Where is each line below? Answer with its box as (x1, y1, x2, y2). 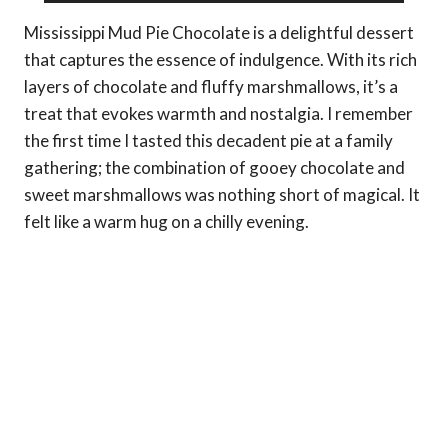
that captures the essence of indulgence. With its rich (24, 48, 417, 70)
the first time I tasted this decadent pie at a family (24, 129, 393, 151)
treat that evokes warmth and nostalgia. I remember (24, 102, 413, 124)
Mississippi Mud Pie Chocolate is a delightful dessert (24, 21, 414, 43)
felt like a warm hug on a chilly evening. (24, 210, 309, 232)
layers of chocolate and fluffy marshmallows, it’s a (24, 75, 398, 97)
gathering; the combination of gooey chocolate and (24, 156, 405, 178)
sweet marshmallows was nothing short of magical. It (24, 183, 420, 205)
